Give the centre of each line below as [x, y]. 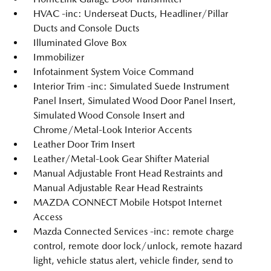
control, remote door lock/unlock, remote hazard [138, 246]
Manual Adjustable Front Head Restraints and [128, 173]
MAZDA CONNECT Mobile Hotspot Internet [128, 202]
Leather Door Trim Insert [84, 144]
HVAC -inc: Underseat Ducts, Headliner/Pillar [131, 14]
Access [48, 217]
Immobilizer [59, 57]
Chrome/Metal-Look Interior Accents [113, 130]
